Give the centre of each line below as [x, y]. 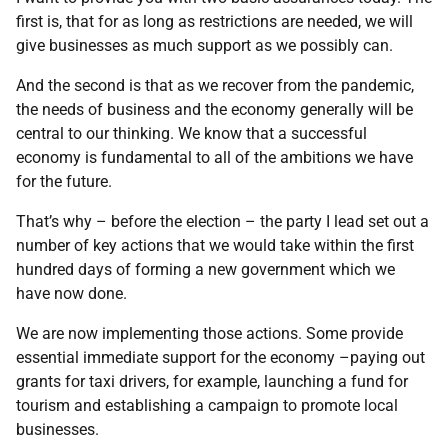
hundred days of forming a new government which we [205, 269]
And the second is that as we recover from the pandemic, [215, 85]
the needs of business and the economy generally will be [214, 109]
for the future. [64, 181]
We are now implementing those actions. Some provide [209, 333]
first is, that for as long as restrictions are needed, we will [214, 21]
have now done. [71, 293]
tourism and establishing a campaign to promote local [207, 405]
